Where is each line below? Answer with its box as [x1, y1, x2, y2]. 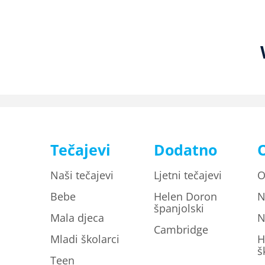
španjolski [153, 201, 204, 215]
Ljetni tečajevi [153, 168, 222, 182]
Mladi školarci [50, 232, 119, 246]
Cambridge [153, 222, 208, 237]
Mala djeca [50, 211, 104, 225]
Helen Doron [153, 189, 217, 203]
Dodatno [153, 140, 217, 160]
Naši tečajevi [50, 168, 114, 182]
